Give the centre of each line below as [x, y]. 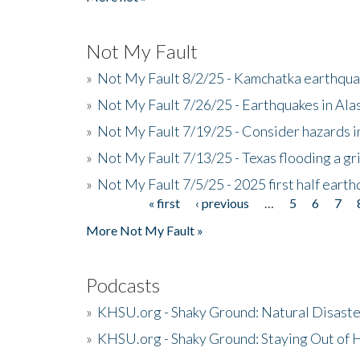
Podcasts [123, 284]
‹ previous [222, 202]
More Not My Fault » [145, 230]
